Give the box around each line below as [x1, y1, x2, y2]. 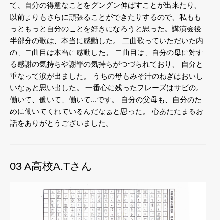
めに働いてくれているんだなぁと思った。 [10, 107, 150, 116]
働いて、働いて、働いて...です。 [10, 95, 119, 104]
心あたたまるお [150, 107, 203, 116]
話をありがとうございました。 [10, 119, 113, 128]
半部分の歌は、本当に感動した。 [10, 36, 120, 45]
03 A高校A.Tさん [10, 160, 92, 173]
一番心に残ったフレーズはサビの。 [83, 83, 203, 92]
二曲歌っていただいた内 [120, 36, 203, 45]
